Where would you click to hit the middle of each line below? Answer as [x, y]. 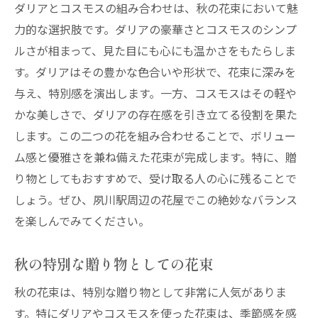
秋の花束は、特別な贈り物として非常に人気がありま [150, 292]
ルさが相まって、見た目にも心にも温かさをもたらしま [155, 50]
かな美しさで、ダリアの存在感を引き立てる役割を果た [156, 114]
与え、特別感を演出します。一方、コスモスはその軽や [155, 93]
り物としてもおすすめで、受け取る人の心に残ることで [155, 178]
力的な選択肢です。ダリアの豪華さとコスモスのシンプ [155, 29]
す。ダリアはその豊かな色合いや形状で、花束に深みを [155, 72]
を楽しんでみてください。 [82, 221]
